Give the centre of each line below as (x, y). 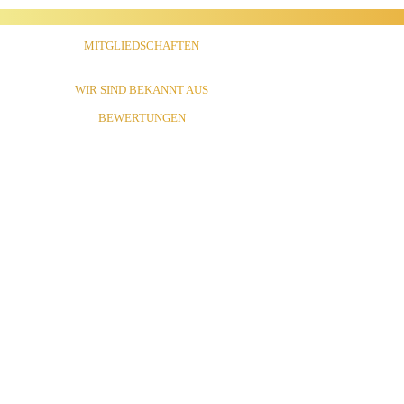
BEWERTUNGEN (142, 118)
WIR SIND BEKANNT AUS (142, 90)
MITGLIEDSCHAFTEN (142, 46)
